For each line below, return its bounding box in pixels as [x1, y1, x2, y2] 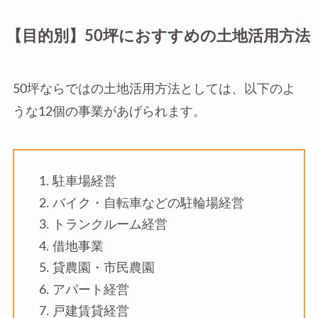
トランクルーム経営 [52, 219, 168, 231]
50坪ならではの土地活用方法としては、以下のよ [12, 83, 295, 96]
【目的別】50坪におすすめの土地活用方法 [6, 29, 310, 45]
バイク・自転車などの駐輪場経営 [52, 197, 244, 209]
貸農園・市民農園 [52, 262, 155, 275]
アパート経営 [52, 283, 129, 296]
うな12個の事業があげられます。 [12, 106, 206, 119]
